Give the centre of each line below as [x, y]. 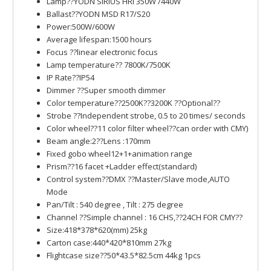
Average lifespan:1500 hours [99, 40]
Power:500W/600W [81, 27]
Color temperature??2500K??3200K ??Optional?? [133, 103]
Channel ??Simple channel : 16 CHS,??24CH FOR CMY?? [145, 217]
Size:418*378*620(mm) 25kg [97, 230]
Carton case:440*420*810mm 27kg [109, 243]
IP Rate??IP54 [70, 78]
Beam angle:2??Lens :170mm [99, 141]
